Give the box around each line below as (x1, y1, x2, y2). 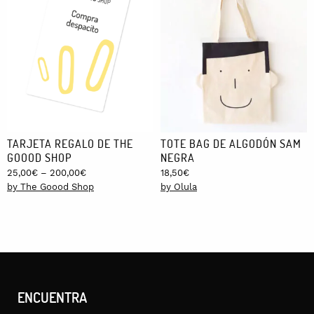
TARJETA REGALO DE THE (7, 135, 133, 151)
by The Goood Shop (7, 181, 94, 192)
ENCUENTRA (18, 287, 87, 306)
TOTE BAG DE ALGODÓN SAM (161, 135, 301, 151)
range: (86, 180, 113, 191)
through (86, 208, 120, 219)
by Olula (161, 181, 197, 192)
